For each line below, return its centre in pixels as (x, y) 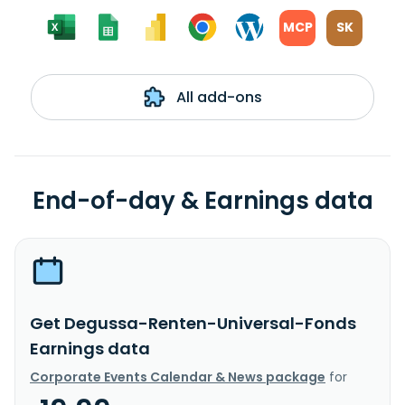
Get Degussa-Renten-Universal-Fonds (193, 323)
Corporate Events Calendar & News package (178, 377)
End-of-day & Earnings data (202, 200)
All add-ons (217, 97)
